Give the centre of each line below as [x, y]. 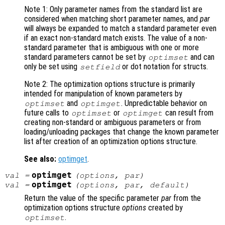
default [167, 185]
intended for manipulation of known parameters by [103, 94]
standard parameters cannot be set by [86, 57]
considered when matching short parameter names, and [112, 19]
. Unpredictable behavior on [164, 103]
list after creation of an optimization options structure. [111, 142]
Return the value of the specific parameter [93, 198]
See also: [40, 159]
